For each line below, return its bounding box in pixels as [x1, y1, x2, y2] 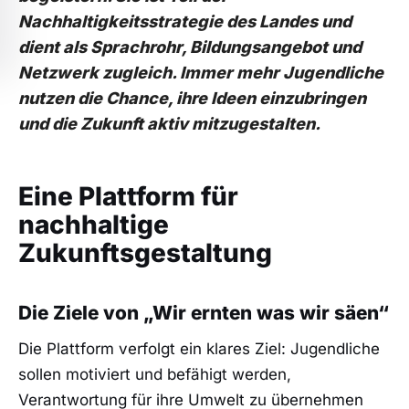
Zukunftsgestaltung [18, 237, 272, 269]
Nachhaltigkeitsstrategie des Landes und [18, 11, 351, 31]
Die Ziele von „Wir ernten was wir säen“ [18, 300, 389, 324]
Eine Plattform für [18, 181, 238, 213]
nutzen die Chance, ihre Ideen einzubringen [18, 88, 366, 108]
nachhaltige [18, 209, 169, 241]
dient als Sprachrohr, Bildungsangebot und [18, 37, 362, 57]
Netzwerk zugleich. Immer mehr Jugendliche [18, 62, 383, 82]
